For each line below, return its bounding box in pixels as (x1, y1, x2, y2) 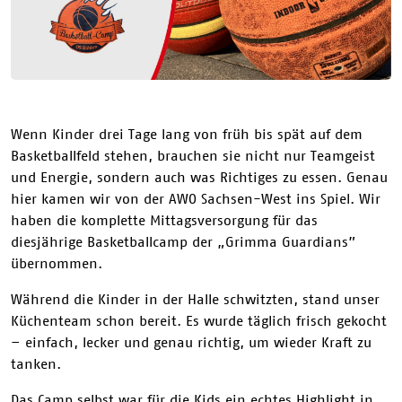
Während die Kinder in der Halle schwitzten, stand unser (11, 290, 380, 307)
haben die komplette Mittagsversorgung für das (11, 211, 318, 228)
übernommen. (11, 254, 102, 271)
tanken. (11, 354, 61, 371)
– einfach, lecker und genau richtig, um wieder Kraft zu (11, 333, 371, 350)
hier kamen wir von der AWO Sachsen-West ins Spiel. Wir (11, 189, 380, 206)
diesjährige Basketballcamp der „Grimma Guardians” (11, 232, 356, 249)
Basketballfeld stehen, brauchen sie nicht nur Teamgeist (11, 146, 375, 163)
